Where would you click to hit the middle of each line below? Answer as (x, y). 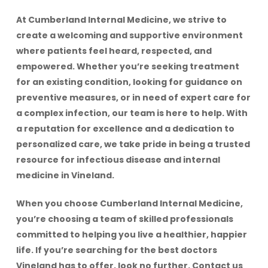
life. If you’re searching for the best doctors (116, 250)
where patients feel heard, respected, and (114, 51)
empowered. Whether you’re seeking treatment (127, 67)
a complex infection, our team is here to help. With (132, 113)
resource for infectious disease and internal (118, 160)
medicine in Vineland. (65, 176)
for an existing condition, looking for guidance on (129, 82)
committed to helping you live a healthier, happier (131, 235)
